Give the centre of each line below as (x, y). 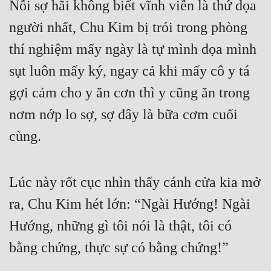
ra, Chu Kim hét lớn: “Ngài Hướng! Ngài (130, 204)
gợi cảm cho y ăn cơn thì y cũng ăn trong (129, 93)
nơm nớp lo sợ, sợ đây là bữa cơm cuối (123, 115)
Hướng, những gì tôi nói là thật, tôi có (120, 226)
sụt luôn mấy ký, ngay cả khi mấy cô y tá (129, 71)
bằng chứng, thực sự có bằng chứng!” (119, 248)
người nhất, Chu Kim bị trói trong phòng (128, 28)
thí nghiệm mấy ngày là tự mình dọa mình (133, 49)
